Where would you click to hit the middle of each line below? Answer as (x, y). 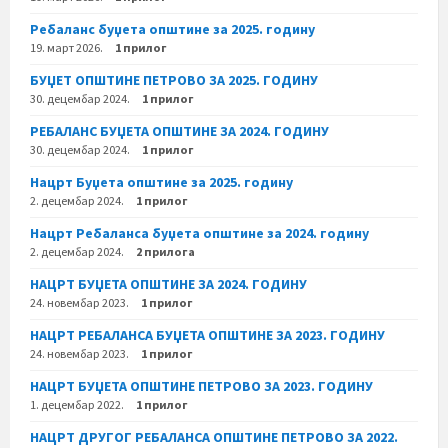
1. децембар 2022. (77, 405)
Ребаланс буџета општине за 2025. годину (172, 29)
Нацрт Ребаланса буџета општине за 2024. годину (199, 233)
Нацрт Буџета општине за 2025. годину (161, 182)
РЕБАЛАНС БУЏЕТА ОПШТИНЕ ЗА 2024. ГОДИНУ (179, 131)
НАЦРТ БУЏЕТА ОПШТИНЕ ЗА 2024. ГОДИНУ (168, 284)
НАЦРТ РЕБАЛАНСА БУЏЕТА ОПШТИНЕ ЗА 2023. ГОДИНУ (207, 335)
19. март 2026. (66, 48)
